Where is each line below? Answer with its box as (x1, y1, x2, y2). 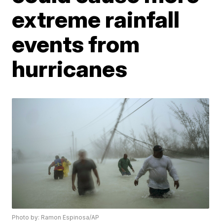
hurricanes (12, 55, 128, 82)
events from (12, 30, 140, 58)
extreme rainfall (12, 5, 180, 33)
